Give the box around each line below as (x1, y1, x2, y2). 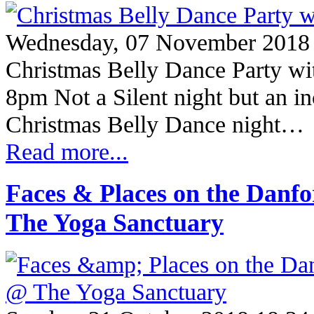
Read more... (6, 138, 128, 165)
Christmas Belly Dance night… (6, 111, 304, 138)
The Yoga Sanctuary (6, 208, 224, 237)
